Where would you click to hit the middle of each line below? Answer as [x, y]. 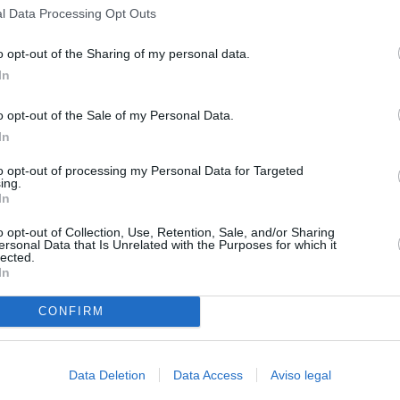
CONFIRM [71, 311]
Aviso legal [301, 375]
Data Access [208, 375]
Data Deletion [107, 375]
